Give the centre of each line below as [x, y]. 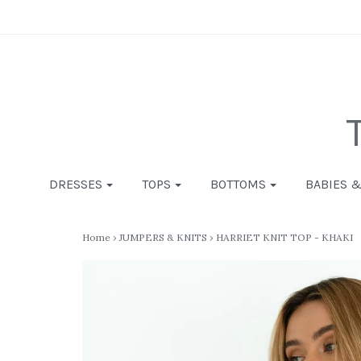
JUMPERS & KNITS [163, 237]
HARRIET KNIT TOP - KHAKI [284, 237]
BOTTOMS [238, 184]
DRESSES [76, 184]
